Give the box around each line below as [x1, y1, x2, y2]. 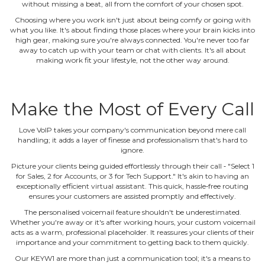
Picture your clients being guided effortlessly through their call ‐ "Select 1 [11, 161, 254, 170]
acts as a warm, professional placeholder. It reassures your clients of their [11, 228, 254, 237]
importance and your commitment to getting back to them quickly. [16, 238, 249, 247]
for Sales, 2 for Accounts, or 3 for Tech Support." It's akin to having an [16, 172, 249, 180]
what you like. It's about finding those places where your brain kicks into [10, 25, 255, 34]
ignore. [121, 146, 144, 154]
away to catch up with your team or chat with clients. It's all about [19, 46, 246, 54]
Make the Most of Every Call [11, 98, 254, 120]
